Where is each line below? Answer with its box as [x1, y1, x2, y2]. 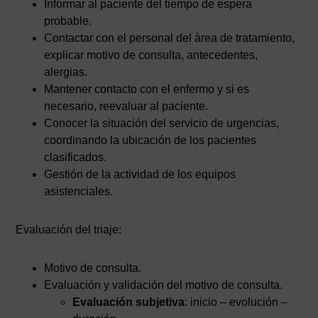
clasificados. [44, 151, 107, 163]
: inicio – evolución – [185, 296, 288, 308]
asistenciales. [44, 185, 114, 197]
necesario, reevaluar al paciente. [44, 100, 209, 112]
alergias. [44, 66, 88, 78]
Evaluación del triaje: [16, 224, 122, 236]
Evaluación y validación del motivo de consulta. [44, 279, 283, 291]
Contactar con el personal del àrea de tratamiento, [44, 32, 295, 44]
